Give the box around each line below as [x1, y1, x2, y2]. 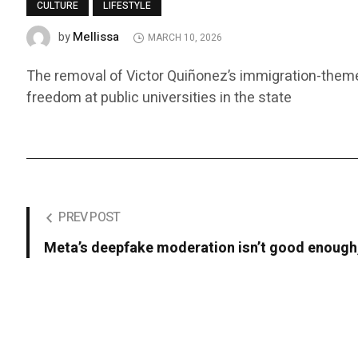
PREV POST [58, 208, 121, 228]
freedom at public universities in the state [26, 87, 292, 109]
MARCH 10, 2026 [148, 30, 223, 46]
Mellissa [73, 28, 120, 46]
